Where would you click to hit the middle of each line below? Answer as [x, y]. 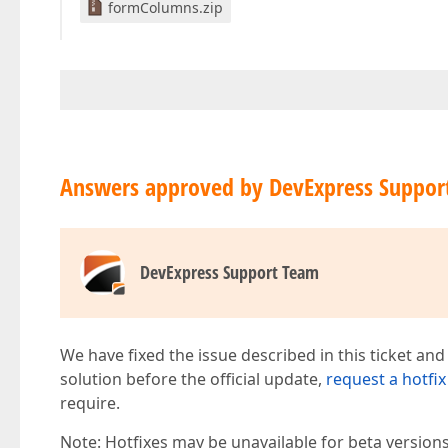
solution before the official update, [193, 379]
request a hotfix [386, 379]
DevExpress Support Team [229, 272]
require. [90, 403]
